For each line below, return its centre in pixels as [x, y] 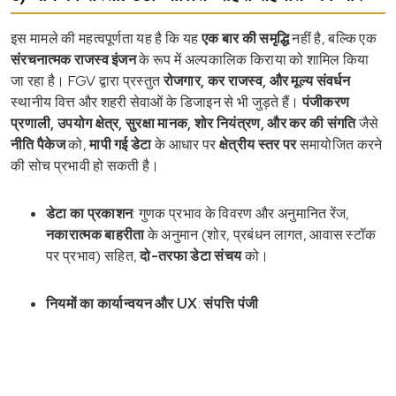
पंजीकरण [326, 102]
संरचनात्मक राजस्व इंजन [74, 59]
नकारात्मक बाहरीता [95, 234]
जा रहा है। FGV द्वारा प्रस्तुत [87, 80]
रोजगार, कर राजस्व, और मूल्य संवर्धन [257, 80]
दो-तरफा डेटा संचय [191, 255]
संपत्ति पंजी [231, 303]
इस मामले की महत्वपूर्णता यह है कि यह [106, 38]
